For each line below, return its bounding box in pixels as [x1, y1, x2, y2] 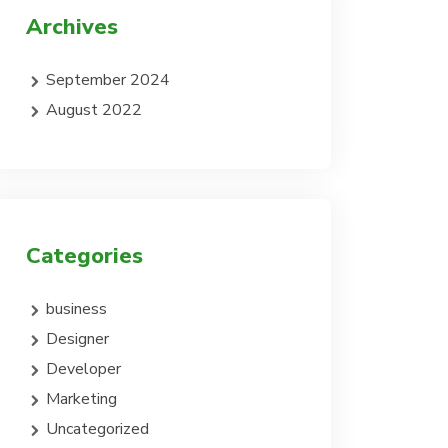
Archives [26, 12, 118, 42]
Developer [46, 358, 121, 380]
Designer [46, 328, 109, 350]
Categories [26, 241, 143, 271]
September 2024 [46, 69, 170, 91]
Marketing [46, 388, 117, 410]
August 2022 [46, 99, 142, 121]
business [46, 298, 107, 320]
